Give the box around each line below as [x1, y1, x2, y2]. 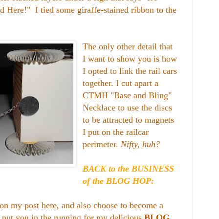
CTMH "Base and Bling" [83, 90, 172, 100]
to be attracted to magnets [83, 114, 175, 125]
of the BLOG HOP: [83, 175, 154, 186]
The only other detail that [83, 41, 173, 51]
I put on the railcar [83, 127, 149, 137]
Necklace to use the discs [83, 102, 173, 112]
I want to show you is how [83, 53, 177, 64]
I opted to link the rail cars [83, 66, 177, 76]
